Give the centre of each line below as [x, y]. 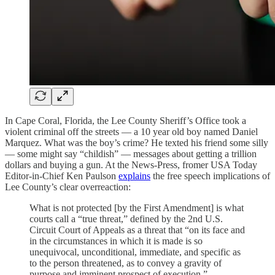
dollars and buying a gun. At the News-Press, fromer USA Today [131, 165]
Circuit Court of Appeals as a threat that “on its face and [137, 230]
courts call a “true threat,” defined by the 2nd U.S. [126, 219]
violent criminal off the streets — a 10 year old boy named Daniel [131, 131]
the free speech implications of [210, 176]
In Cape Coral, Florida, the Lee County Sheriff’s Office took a [126, 120]
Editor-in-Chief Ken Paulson [62, 176]
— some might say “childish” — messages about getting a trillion [131, 153]
